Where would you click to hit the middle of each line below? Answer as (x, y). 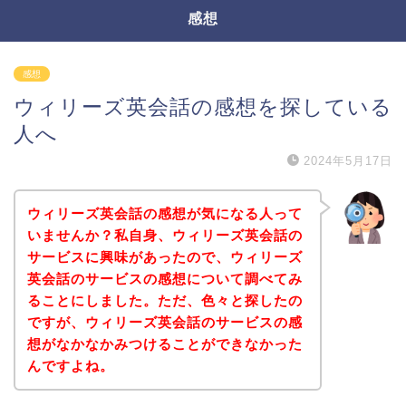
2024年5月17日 (348, 161)
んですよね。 (70, 365)
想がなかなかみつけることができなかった (164, 343)
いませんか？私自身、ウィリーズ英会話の (164, 235)
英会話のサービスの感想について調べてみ (164, 278)
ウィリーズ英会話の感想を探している (203, 107)
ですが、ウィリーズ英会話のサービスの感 (164, 322)
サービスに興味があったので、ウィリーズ (164, 256)
